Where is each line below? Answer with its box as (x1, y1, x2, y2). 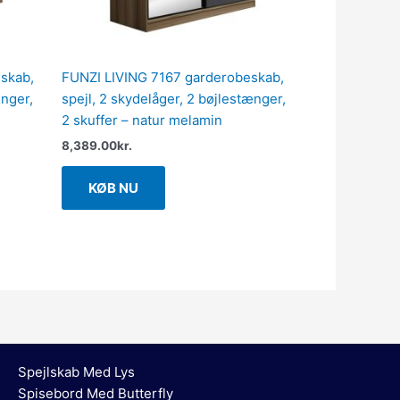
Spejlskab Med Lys (18, 363, 135, 380)
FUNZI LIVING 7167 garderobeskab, (61, 69, 284, 87)
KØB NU (87, 179, 138, 196)
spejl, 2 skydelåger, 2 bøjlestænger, (61, 90, 286, 108)
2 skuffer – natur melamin (61, 112, 222, 129)
